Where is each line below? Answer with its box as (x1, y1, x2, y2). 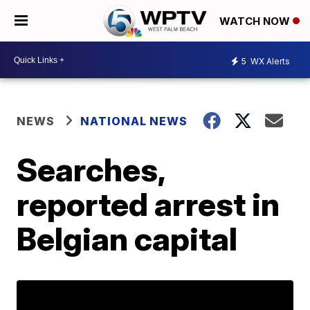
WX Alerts (248, 55, 290, 66)
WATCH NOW (219, 15, 293, 28)
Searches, (17, 150, 165, 189)
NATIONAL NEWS (80, 114, 188, 128)
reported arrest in (17, 185, 280, 224)
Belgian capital (17, 219, 238, 258)
